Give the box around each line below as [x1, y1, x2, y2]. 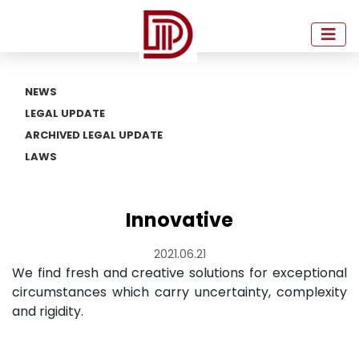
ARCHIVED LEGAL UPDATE [25, 127, 163, 143]
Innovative [126, 207, 233, 233]
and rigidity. [12, 302, 83, 321]
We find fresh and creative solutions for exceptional [12, 264, 347, 282]
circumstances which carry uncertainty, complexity [12, 283, 347, 301]
